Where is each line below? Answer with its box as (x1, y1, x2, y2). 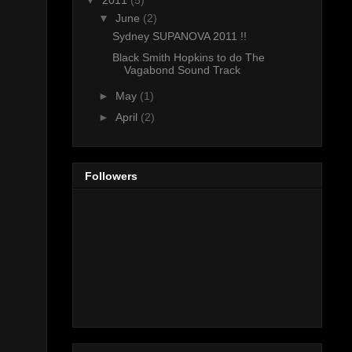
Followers (85, 170, 137, 183)
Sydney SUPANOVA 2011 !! (112, 30, 247, 43)
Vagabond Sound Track (123, 63, 240, 76)
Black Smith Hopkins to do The (112, 50, 265, 64)
